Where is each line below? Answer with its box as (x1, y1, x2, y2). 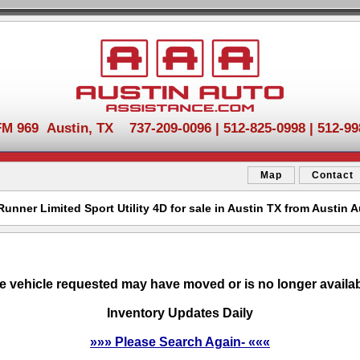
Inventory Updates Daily (107, 306, 253, 320)
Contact (312, 170, 354, 181)
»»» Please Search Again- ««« (90, 335, 270, 349)
